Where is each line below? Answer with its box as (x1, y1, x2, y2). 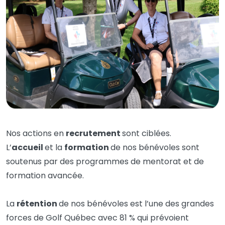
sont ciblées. (122, 128, 171, 139)
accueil (12, 142, 43, 153)
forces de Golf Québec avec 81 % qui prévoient (6, 212, 189, 223)
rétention (17, 198, 57, 209)
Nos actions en (6, 128, 64, 139)
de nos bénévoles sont (110, 142, 199, 153)
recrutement (66, 128, 121, 139)
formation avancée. (6, 170, 84, 181)
